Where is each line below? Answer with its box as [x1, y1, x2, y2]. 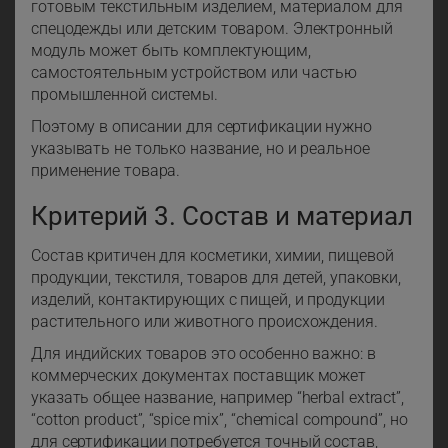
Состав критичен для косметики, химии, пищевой [31, 246, 394, 266]
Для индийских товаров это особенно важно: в [31, 344, 376, 364]
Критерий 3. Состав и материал [31, 201, 414, 232]
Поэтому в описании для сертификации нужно [31, 117, 372, 137]
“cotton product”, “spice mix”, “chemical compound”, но [31, 410, 408, 430]
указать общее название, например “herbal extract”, [31, 388, 404, 408]
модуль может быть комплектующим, [31, 41, 311, 61]
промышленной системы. [31, 85, 218, 105]
